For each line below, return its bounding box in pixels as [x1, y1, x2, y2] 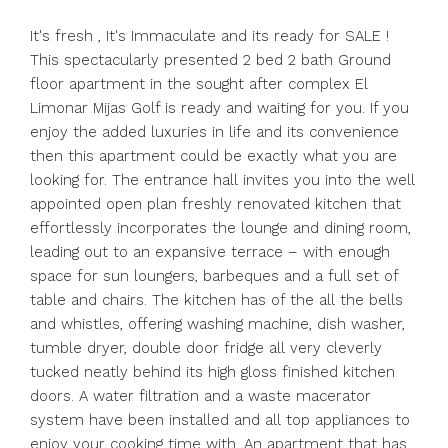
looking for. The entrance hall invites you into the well [30, 171, 415, 189]
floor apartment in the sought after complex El [30, 75, 368, 93]
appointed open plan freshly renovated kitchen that [30, 195, 401, 213]
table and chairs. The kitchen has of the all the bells [30, 291, 403, 309]
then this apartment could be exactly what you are [30, 147, 397, 165]
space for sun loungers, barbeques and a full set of [30, 267, 398, 285]
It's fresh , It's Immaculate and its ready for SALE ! [30, 27, 389, 45]
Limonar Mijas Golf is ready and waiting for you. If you [30, 99, 409, 117]
